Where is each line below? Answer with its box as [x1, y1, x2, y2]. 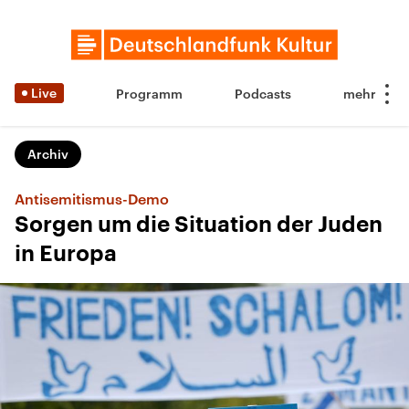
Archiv [27, 146, 68, 162]
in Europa [15, 243, 117, 265]
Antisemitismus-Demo [15, 190, 169, 207]
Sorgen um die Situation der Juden [15, 214, 383, 236]
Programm [116, 86, 183, 101]
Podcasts [235, 86, 291, 101]
